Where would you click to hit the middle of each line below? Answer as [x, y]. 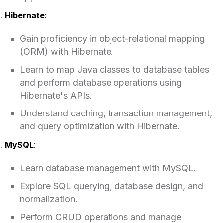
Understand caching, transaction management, [116, 113]
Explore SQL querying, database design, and [111, 186]
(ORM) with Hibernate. [66, 51]
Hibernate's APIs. [56, 95]
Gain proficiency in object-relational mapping [112, 38]
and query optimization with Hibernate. [100, 126]
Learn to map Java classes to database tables [114, 69]
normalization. [49, 199]
